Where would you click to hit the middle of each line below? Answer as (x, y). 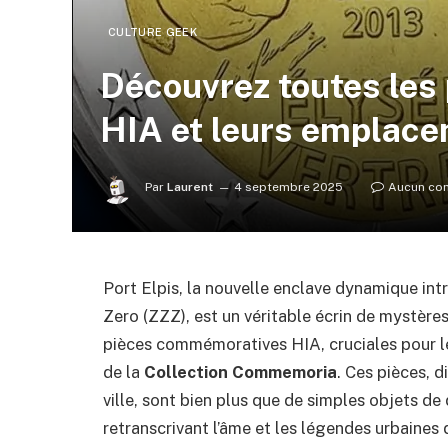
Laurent (190, 187)
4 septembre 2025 (288, 187)
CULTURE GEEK (152, 32)
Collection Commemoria (240, 372)
